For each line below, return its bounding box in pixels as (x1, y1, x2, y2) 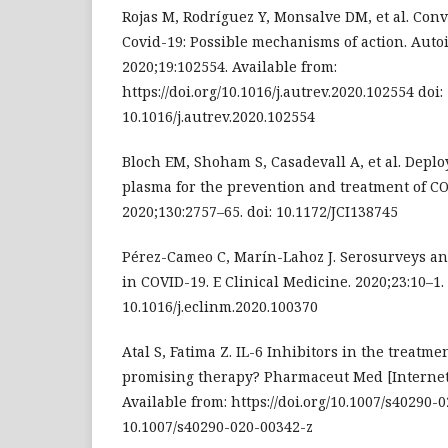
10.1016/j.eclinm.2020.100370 (122, 297, 318, 316)
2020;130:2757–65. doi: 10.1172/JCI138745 (122, 202, 398, 221)
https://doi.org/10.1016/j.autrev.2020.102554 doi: (122, 82, 443, 101)
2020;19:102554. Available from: (122, 57, 337, 76)
